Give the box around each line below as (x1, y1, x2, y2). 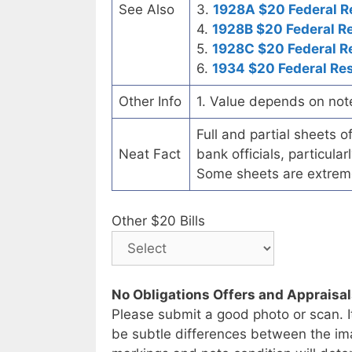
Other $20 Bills (112, 212, 205, 229)
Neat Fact (119, 146, 181, 163)
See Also (119, 2, 174, 18)
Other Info (119, 93, 181, 110)
